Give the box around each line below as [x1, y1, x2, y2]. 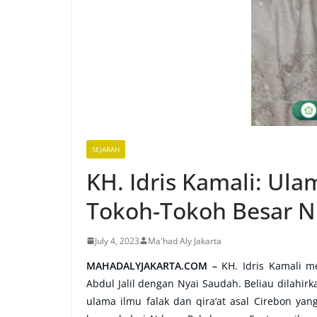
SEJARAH [92, 144, 120, 154]
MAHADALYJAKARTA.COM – [86, 258, 217, 272]
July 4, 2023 [95, 234, 139, 247]
